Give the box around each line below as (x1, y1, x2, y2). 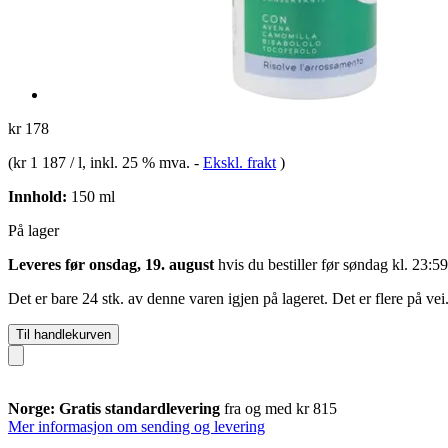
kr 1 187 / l (13, 153, 82, 171)
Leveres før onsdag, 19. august (8, 255, 214, 273)
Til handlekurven (16, 326, 111, 342)
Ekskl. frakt (203, 153, 276, 171)
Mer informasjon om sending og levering (8, 417, 265, 435)
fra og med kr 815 (224, 399, 337, 417)
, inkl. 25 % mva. (82, 153, 194, 171)
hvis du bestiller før (214, 255, 343, 273)
